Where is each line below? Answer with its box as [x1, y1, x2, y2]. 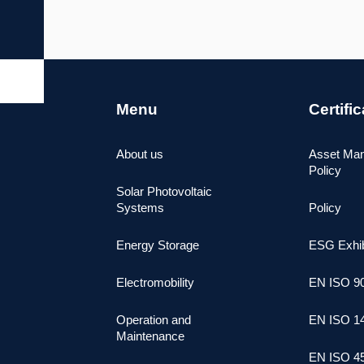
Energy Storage [116, 237, 199, 252]
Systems [116, 200, 164, 214]
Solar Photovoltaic [116, 184, 212, 198]
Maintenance [116, 328, 184, 343]
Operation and [116, 312, 191, 327]
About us [116, 146, 163, 161]
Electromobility [116, 275, 194, 289]
